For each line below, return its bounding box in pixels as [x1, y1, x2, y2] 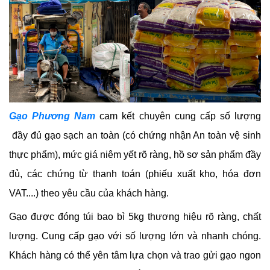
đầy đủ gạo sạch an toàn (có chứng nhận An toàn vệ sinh [9, 130, 261, 140]
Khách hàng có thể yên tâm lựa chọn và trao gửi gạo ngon [9, 250, 261, 260]
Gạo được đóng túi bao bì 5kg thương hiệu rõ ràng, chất [9, 211, 261, 222]
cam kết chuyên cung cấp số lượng [99, 110, 262, 121]
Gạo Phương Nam [9, 110, 100, 121]
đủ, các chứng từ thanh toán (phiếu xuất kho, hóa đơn [9, 168, 261, 179]
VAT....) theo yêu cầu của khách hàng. [9, 187, 169, 198]
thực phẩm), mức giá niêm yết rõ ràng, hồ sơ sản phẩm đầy [9, 149, 261, 160]
